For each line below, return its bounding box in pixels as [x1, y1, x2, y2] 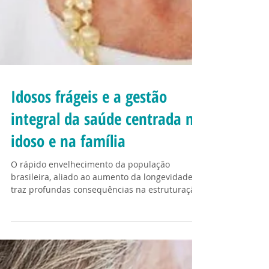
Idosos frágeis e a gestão [11, 193, 167, 216]
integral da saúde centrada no [11, 216, 202, 238]
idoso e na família [11, 238, 125, 261]
